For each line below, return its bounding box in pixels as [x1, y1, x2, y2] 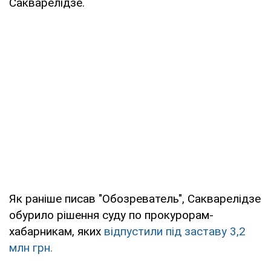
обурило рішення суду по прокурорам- [9, 207, 214, 222]
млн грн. [9, 240, 53, 255]
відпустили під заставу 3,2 [104, 224, 246, 238]
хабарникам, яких [9, 224, 104, 238]
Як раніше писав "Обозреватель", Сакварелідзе [9, 191, 261, 206]
